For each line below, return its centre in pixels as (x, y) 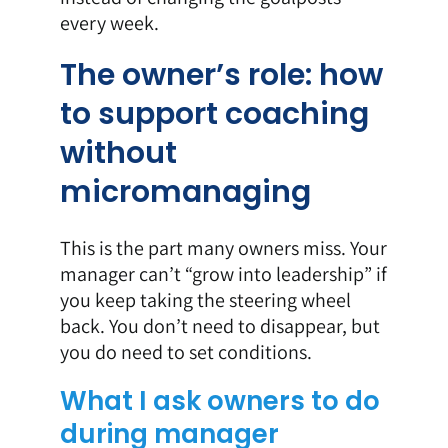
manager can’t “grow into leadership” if (223, 273)
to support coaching (214, 114)
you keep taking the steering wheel (205, 299)
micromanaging (185, 192)
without (118, 153)
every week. (109, 23)
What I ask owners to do (219, 400)
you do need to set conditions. (185, 351)
